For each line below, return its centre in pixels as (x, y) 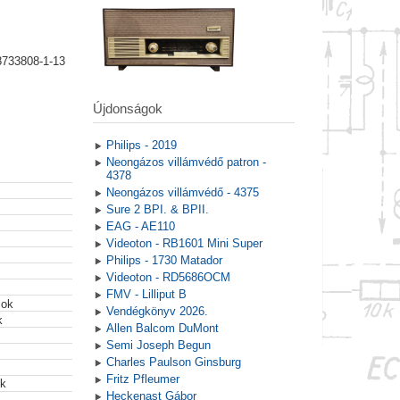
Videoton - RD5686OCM (168, 278)
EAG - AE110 (140, 227)
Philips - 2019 (141, 146)
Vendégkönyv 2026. (157, 312)
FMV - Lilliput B (146, 295)
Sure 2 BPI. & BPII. (157, 210)
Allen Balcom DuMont (162, 329)
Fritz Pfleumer (142, 379)
